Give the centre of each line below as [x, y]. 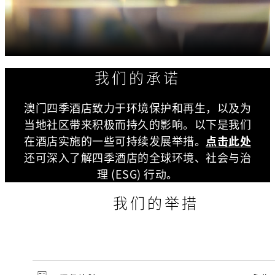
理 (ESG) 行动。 [137, 174]
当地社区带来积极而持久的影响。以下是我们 [137, 124]
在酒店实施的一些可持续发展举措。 [115, 141]
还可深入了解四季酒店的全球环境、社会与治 [137, 157]
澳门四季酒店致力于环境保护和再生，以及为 [137, 107]
